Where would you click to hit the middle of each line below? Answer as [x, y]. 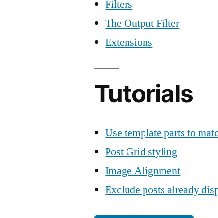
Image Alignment [143, 171]
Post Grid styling [141, 152]
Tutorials [144, 93]
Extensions [129, 42]
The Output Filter [142, 23]
